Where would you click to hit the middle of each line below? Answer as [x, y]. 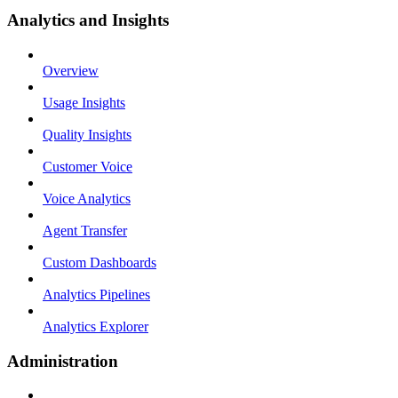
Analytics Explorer [96, 326]
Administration [63, 361]
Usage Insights [84, 103]
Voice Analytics [87, 199]
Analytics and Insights [88, 20]
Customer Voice [88, 167]
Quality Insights [87, 135]
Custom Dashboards [99, 263]
